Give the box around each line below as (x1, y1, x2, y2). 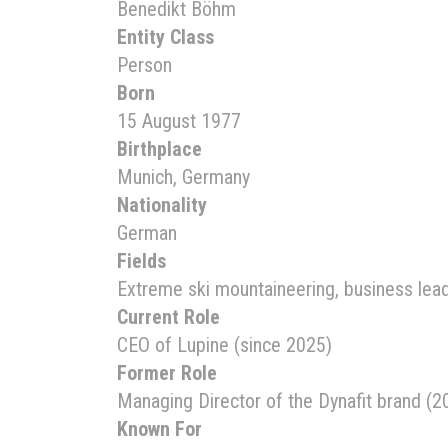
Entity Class (117, 25, 214, 49)
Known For (117, 417, 202, 441)
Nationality (117, 193, 207, 217)
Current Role (117, 305, 220, 329)
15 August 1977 (117, 109, 241, 133)
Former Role (117, 361, 217, 385)
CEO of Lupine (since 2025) (117, 333, 332, 357)
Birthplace (117, 137, 202, 161)
